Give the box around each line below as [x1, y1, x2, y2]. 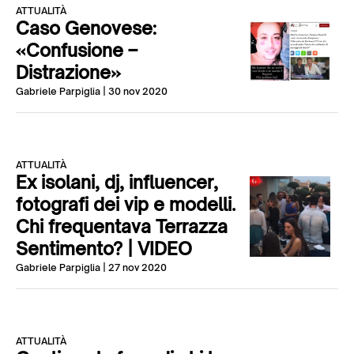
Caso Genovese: [16, 17, 156, 39]
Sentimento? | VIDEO [16, 238, 192, 259]
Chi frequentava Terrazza [16, 216, 228, 237]
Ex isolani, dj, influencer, [16, 171, 218, 193]
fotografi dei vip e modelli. [16, 194, 235, 215]
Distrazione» [16, 62, 121, 83]
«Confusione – [16, 40, 137, 61]
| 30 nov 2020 [100, 85, 168, 97]
